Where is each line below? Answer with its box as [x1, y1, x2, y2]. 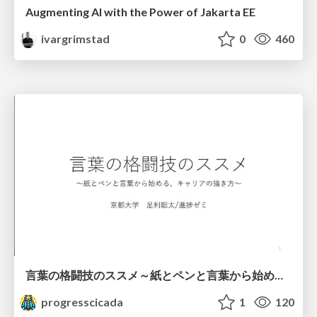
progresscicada [39, 295, 124, 309]
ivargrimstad [39, 31, 110, 45]
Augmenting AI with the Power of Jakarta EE [25, 4, 255, 18]
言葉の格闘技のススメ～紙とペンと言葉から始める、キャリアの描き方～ [275, 268, 283, 282]
